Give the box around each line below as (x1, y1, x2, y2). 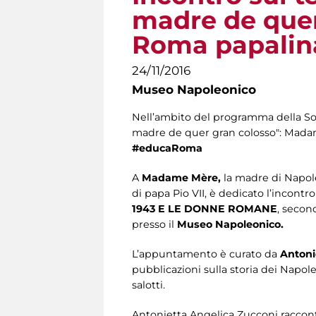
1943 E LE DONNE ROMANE (132, 202, 277, 216)
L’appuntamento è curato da (132, 248, 277, 261)
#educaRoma (132, 142, 202, 155)
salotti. (132, 279, 165, 292)
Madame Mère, (142, 171, 224, 185)
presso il (132, 218, 177, 231)
